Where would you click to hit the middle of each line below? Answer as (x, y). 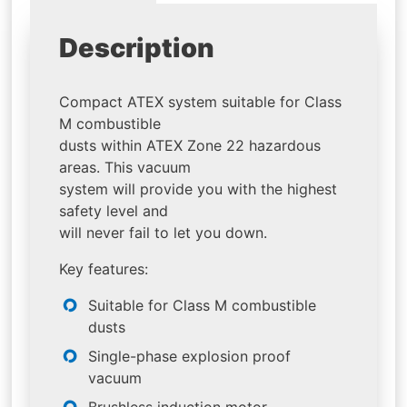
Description (137, 48)
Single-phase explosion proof (190, 356)
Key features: (104, 268)
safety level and (114, 210)
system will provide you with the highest (199, 189)
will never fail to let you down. (164, 232)
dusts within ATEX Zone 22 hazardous (190, 145)
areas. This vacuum (125, 167)
